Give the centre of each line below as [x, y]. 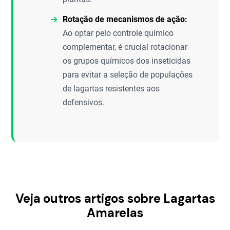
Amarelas [115, 213]
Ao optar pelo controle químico [118, 33]
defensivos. [84, 102]
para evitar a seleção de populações [128, 75]
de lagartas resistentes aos [111, 89]
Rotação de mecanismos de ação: [125, 19]
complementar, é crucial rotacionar [125, 47]
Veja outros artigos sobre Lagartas [115, 198]
